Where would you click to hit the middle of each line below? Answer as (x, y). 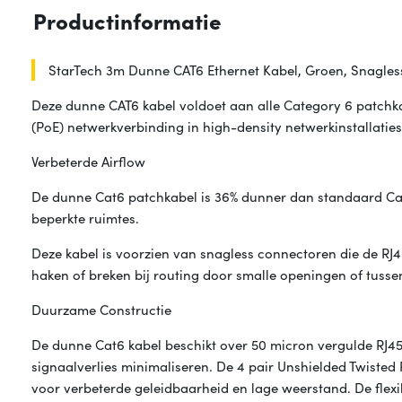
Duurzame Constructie (102, 310)
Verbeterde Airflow (89, 162)
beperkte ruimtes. (86, 218)
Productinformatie (127, 21)
